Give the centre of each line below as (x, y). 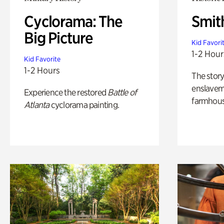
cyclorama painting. (84, 104)
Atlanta (37, 104)
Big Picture (58, 38)
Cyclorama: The (73, 21)
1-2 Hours (42, 70)
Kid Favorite (42, 59)
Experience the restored (66, 92)
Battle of (122, 92)
